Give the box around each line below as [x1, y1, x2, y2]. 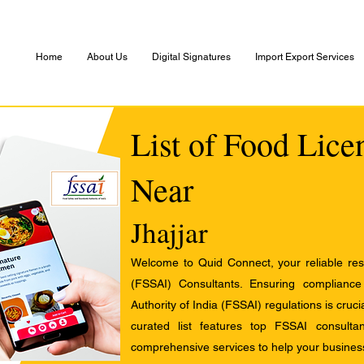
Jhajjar [131, 213, 208, 251]
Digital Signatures [152, 51, 231, 63]
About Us [87, 51, 128, 63]
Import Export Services [255, 51, 354, 63]
